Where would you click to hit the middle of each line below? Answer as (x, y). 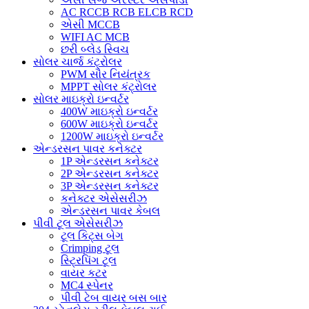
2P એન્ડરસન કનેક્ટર (110, 173)
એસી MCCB (90, 24)
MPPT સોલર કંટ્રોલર (109, 86)
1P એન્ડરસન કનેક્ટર (110, 161)
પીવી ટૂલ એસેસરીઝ (78, 223)
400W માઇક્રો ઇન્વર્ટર (109, 111)
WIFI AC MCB (95, 37)
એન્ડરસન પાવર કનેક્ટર (88, 148)
